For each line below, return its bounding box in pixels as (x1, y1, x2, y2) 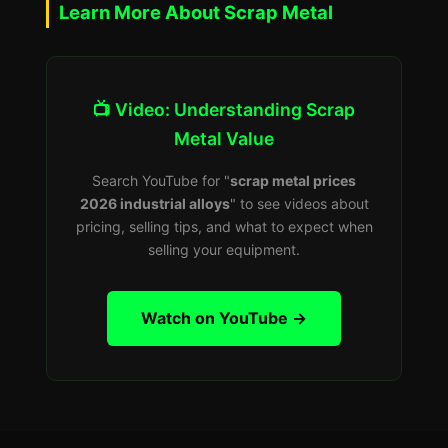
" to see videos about (229, 195, 369, 212)
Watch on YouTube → (141, 308, 307, 328)
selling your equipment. (148, 241, 300, 258)
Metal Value (174, 128, 274, 149)
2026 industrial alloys (79, 195, 230, 212)
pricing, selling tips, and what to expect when (75, 218, 373, 235)
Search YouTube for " (92, 172, 230, 189)
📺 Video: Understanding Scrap (93, 99, 355, 120)
